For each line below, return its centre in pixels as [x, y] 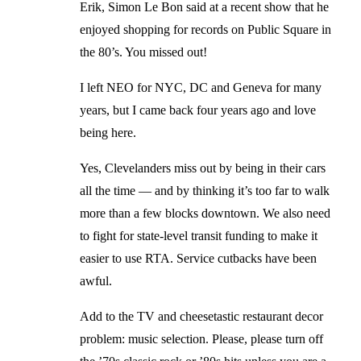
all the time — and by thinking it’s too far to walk [205, 190]
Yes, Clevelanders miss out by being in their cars [203, 168]
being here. [108, 132]
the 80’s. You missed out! [143, 52]
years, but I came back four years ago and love [198, 110]
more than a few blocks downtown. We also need [205, 213]
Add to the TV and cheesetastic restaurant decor [201, 316]
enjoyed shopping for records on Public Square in [205, 29]
